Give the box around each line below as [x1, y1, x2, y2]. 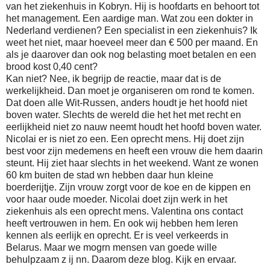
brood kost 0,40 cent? [6, 61, 98, 72]
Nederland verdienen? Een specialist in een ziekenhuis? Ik [6, 25, 257, 36]
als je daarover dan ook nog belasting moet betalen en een [6, 49, 256, 60]
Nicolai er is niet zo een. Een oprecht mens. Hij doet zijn [6, 133, 244, 144]
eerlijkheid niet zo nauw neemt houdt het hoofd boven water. [6, 121, 264, 132]
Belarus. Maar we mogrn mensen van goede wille [6, 242, 217, 253]
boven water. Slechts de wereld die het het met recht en [6, 109, 241, 120]
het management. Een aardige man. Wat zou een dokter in [6, 13, 253, 24]
